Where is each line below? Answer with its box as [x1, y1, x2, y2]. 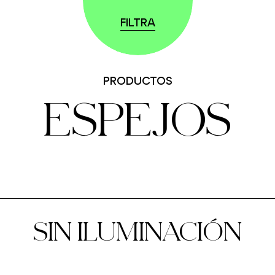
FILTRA [120, 15, 155, 29]
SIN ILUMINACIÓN [33, 217, 242, 245]
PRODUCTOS [103, 74, 172, 87]
